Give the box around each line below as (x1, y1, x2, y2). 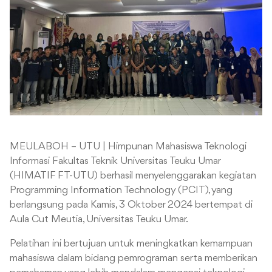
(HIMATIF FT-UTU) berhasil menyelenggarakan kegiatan (10, 171, 256, 182)
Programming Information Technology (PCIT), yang (10, 185, 233, 196)
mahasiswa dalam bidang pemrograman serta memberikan (10, 253, 257, 264)
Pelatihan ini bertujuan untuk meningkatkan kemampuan (10, 239, 253, 250)
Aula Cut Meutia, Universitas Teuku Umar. (10, 214, 188, 225)
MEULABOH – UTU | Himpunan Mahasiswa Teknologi (10, 141, 246, 152)
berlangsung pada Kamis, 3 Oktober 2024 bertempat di (10, 200, 253, 211)
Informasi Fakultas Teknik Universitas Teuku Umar (10, 156, 220, 167)
